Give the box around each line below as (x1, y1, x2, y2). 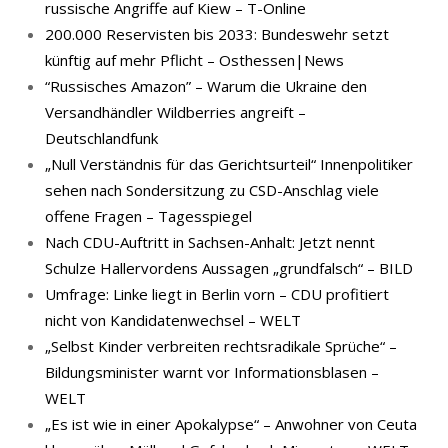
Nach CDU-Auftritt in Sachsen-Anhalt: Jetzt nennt (45, 232, 375, 252)
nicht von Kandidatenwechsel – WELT (45, 310, 301, 330)
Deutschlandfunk (45, 128, 158, 148)
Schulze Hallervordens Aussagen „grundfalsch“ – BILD (45, 258, 413, 278)
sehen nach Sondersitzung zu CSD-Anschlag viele (45, 180, 379, 200)
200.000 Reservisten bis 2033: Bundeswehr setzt (45, 24, 389, 44)
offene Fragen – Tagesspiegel (45, 206, 252, 226)
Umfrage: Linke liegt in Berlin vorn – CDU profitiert (45, 284, 389, 304)
